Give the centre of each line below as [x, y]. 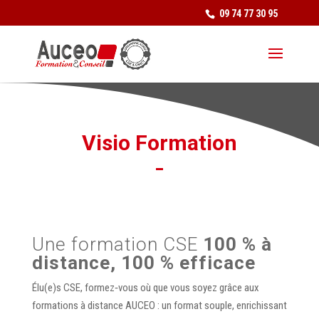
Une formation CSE [117, 244]
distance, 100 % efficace [143, 263]
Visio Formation [159, 143]
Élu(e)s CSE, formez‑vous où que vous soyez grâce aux [145, 288]
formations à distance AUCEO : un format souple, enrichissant [159, 305]
